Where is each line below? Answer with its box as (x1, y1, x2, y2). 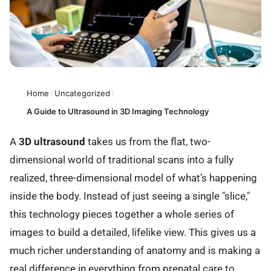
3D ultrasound (19, 135, 85, 148)
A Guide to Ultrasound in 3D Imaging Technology (27, 106, 209, 116)
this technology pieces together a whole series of (10, 208, 234, 221)
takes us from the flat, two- (85, 135, 211, 148)
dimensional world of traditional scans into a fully (10, 154, 233, 166)
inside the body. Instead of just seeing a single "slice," (10, 190, 250, 203)
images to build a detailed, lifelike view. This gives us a (10, 226, 256, 239)
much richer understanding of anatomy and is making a (10, 244, 260, 257)
